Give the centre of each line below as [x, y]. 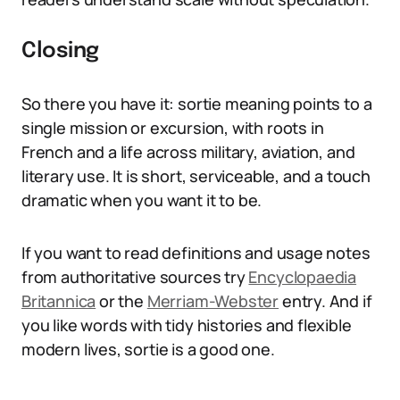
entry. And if [325, 301]
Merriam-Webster [213, 301]
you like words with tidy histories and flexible [187, 325]
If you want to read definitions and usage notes [196, 253]
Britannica [59, 301]
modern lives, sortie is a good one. [148, 349]
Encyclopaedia [303, 277]
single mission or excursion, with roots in [173, 128]
